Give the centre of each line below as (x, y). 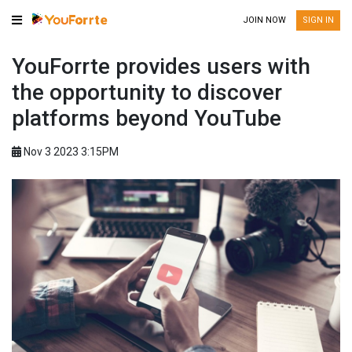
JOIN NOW (264, 20)
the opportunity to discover (147, 92)
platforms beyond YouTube (147, 118)
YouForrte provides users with (161, 66)
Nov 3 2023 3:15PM (70, 152)
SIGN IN (318, 20)
